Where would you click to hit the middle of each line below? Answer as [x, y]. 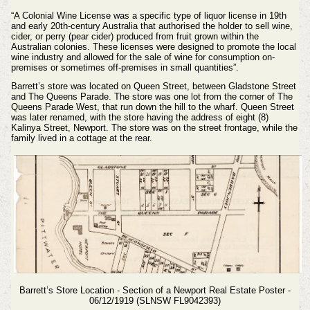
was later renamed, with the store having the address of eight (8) [139, 118]
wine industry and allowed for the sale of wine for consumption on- [143, 57]
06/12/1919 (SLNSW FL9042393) [155, 301]
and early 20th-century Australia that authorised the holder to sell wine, [152, 26]
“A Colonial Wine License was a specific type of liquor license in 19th [148, 15]
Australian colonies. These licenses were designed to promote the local [153, 46]
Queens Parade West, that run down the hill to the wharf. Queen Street [152, 107]
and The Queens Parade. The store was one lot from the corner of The [152, 97]
